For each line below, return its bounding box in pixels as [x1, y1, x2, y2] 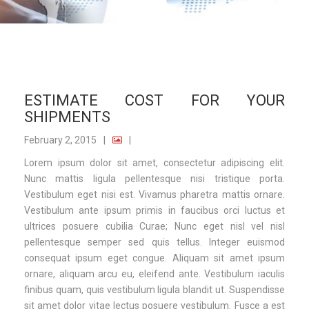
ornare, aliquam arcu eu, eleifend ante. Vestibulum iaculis [24, 268, 285, 279]
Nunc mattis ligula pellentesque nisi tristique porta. [24, 172, 285, 184]
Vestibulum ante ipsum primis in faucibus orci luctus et [24, 204, 285, 216]
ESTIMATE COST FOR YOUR [24, 91, 285, 109]
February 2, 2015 [24, 134, 97, 146]
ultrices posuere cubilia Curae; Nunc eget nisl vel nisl [24, 220, 285, 232]
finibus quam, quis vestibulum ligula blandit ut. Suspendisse [24, 283, 285, 295]
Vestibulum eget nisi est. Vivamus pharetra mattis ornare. [24, 188, 285, 200]
